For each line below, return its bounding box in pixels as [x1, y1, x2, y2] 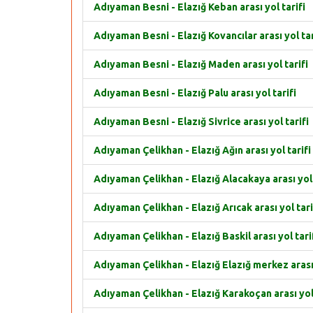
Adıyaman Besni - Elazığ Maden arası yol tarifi [94, 59, 308, 70]
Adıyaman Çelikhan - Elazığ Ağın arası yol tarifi [94, 145, 311, 156]
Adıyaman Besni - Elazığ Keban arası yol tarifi [94, 1, 305, 13]
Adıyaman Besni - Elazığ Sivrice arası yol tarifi [94, 116, 309, 127]
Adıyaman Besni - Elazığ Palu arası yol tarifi [94, 87, 296, 99]
